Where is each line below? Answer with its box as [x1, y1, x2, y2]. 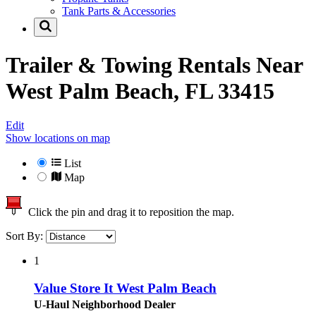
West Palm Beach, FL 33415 [6, 78, 274, 104]
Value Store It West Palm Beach [34, 280, 217, 296]
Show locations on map [6, 132, 110, 145]
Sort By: [6, 230, 46, 243]
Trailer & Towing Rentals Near [6, 51, 303, 78]
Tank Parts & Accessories [62, 5, 176, 18]
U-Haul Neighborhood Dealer [34, 298, 176, 310]
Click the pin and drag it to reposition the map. [23, 206, 234, 219]
